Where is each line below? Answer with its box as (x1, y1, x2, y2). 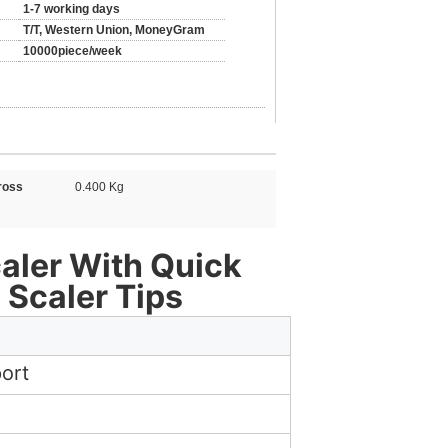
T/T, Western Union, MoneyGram (23, 23, 205, 37)
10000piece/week (23, 44, 122, 58)
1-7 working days (23, 2, 120, 16)
